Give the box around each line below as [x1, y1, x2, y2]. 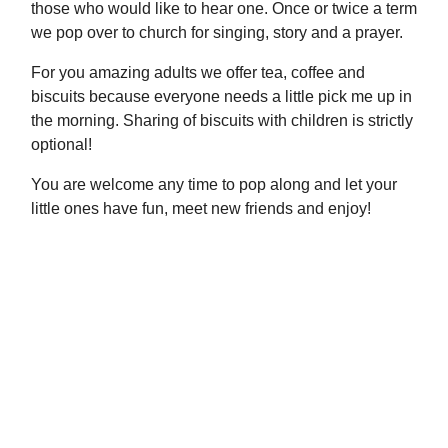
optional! [31, 136, 96, 154]
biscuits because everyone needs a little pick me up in [31, 88, 412, 106]
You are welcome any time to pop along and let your [31, 176, 397, 194]
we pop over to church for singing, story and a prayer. [31, 24, 407, 42]
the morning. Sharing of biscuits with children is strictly [31, 112, 413, 130]
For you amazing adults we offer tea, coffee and [31, 64, 365, 82]
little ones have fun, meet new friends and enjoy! [31, 200, 371, 218]
